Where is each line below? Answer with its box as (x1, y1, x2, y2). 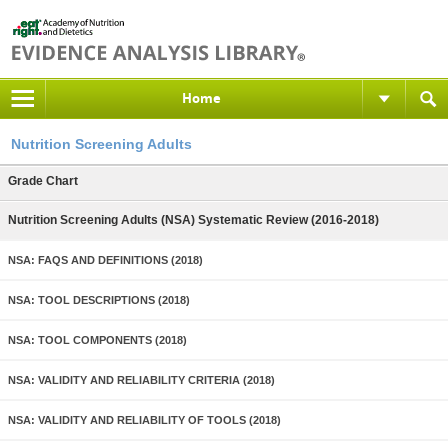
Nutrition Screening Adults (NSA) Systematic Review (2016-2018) (8, 213, 379, 227)
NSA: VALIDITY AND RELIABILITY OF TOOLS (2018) (8, 414, 281, 426)
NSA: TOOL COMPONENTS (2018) (8, 334, 187, 346)
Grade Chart (8, 174, 78, 188)
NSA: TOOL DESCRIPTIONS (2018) (8, 294, 190, 306)
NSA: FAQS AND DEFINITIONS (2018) (8, 254, 203, 266)
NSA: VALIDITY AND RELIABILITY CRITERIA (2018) (8, 374, 275, 386)
